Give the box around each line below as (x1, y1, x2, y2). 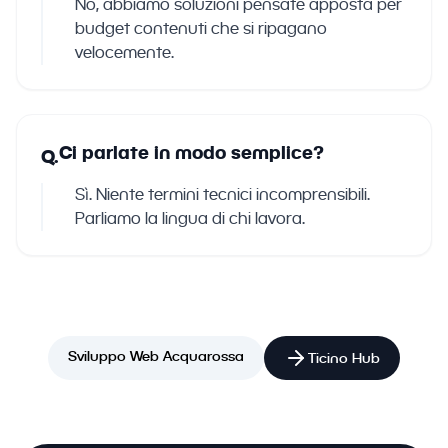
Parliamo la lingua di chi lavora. (75, 209, 305, 228)
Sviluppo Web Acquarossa (68, 348, 244, 364)
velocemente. (75, 43, 174, 62)
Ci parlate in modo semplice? (59, 142, 324, 163)
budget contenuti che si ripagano (75, 19, 327, 38)
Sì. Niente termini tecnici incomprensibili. (75, 185, 370, 204)
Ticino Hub (308, 350, 380, 366)
